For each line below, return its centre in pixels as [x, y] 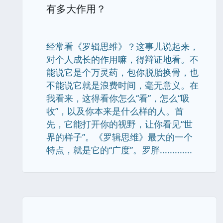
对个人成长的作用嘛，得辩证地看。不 [122, 59]
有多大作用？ [76, 9]
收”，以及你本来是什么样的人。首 [115, 111]
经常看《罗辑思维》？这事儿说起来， [122, 46]
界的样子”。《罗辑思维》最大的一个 [119, 137]
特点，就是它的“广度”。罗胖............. [119, 150]
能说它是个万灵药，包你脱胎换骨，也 [122, 72]
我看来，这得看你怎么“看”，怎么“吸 [118, 98]
